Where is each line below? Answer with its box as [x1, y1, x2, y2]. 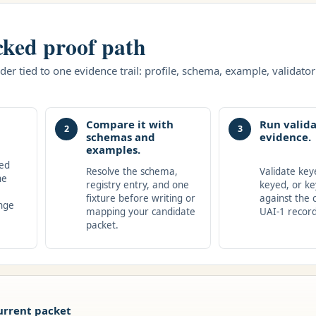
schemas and [85, 129, 155, 144]
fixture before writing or [85, 191, 195, 205]
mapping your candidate [85, 205, 195, 218]
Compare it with [85, 116, 174, 131]
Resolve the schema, [85, 164, 178, 178]
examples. [85, 142, 140, 157]
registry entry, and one [85, 178, 189, 191]
